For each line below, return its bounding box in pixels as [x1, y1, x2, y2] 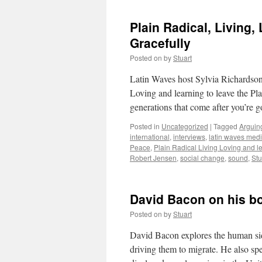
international [130, 132, 170, 142]
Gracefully [130, 34, 191, 51]
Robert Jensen [130, 153, 177, 163]
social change [180, 153, 225, 163]
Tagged [213, 121, 237, 131]
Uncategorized [161, 121, 208, 131]
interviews [173, 132, 205, 142]
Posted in [130, 121, 160, 131]
